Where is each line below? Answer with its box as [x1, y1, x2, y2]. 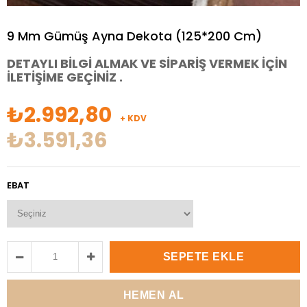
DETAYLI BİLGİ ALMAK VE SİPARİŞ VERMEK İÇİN [7, 54, 287, 72]
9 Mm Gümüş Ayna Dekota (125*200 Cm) [7, 27, 262, 45]
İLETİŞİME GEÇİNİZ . [7, 68, 123, 86]
